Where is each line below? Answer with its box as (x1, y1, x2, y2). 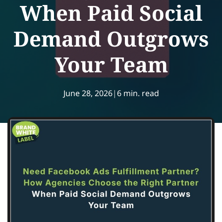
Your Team (54, 50, 168, 78)
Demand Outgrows (13, 24, 209, 53)
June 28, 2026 (63, 88, 112, 99)
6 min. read (116, 88, 159, 99)
